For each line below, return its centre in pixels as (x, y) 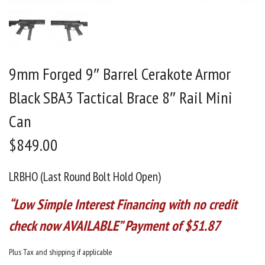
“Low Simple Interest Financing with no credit (123, 205)
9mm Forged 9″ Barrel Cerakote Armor (120, 74)
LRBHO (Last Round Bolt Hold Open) (85, 177)
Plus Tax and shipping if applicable (61, 252)
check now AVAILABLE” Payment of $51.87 (114, 226)
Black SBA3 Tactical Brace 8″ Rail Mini (121, 98)
